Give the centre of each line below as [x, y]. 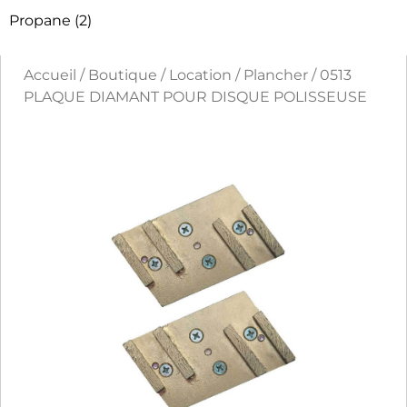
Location [200, 75]
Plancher [276, 75]
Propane [40, 21]
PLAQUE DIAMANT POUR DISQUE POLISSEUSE [195, 97]
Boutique [123, 75]
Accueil [50, 75]
